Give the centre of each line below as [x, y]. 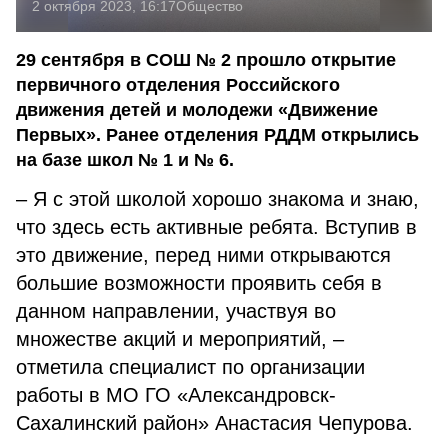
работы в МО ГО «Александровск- [176, 395]
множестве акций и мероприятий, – [180, 339]
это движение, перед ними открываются [203, 255]
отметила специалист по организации [190, 367]
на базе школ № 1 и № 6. [125, 160]
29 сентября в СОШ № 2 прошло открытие [206, 60]
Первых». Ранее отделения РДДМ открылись [217, 135]
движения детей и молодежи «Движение [197, 110]
